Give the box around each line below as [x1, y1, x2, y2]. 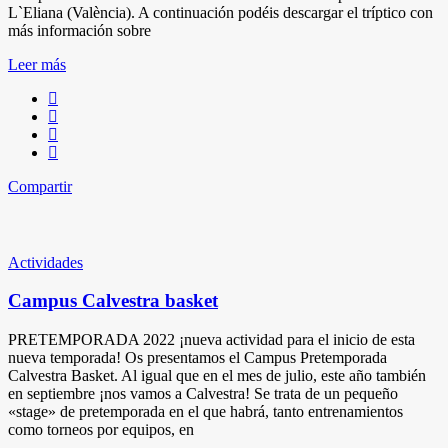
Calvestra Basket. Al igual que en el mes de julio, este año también [8, 366, 426, 384]
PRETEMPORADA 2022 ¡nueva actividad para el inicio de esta [8, 330, 415, 348]
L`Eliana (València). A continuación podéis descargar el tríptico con [8, 3, 433, 21]
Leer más [8, 55, 66, 73]
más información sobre [8, 21, 151, 39]
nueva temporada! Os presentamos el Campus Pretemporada [8, 348, 387, 366]
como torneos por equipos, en [8, 420, 194, 438]
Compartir [8, 177, 72, 195]
